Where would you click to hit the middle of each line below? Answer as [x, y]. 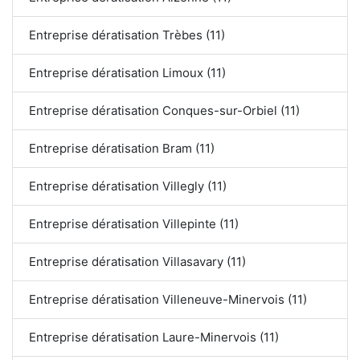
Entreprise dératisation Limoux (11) [127, 73]
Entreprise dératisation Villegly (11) [128, 186]
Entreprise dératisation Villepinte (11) [134, 224]
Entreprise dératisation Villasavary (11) [137, 262]
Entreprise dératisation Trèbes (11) [127, 35]
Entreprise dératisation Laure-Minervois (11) [154, 337]
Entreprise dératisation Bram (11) [122, 149]
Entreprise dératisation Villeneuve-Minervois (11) [168, 300]
